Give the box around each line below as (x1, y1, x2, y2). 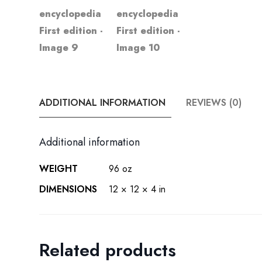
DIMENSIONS (39, 182, 98, 196)
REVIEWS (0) (186, 96, 242, 110)
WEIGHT (39, 162, 78, 176)
